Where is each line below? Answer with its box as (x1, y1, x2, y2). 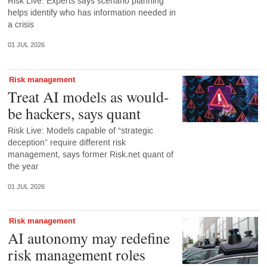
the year (7, 160, 39, 172)
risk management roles (7, 244, 145, 265)
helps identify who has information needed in (7, 7, 176, 19)
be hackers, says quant (7, 103, 141, 123)
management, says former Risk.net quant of (7, 148, 173, 160)
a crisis (7, 19, 34, 31)
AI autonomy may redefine (7, 228, 170, 249)
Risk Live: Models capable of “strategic (7, 125, 153, 136)
